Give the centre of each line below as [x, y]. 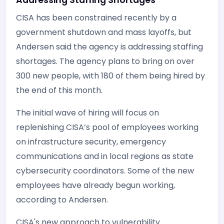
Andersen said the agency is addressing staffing [109, 46]
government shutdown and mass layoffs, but [104, 32]
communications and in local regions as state [105, 156]
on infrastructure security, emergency [91, 141]
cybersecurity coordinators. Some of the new [105, 170]
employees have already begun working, [95, 185]
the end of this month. [59, 90]
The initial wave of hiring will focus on [87, 112]
